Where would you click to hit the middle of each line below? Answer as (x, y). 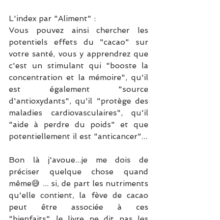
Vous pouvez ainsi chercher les (79, 30)
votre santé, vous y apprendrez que (79, 54)
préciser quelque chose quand (79, 171)
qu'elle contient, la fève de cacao (79, 195)
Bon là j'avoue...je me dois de (79, 160)
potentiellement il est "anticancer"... (78, 136)
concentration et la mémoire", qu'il (79, 77)
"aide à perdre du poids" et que (79, 124)
